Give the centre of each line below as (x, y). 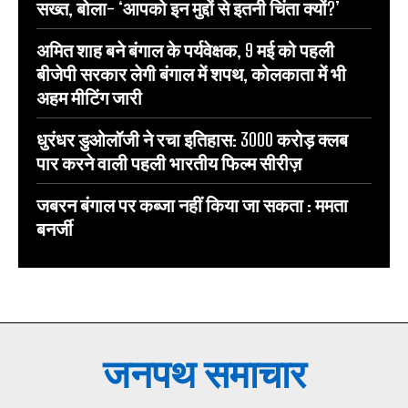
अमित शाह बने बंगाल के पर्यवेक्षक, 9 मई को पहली (185, 51)
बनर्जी (55, 229)
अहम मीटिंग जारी (89, 98)
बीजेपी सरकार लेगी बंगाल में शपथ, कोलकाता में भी (191, 74)
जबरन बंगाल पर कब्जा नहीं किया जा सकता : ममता (192, 205)
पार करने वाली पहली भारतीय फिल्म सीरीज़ (169, 163)
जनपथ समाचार (204, 374)
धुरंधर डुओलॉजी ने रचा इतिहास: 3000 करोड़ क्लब (192, 140)
